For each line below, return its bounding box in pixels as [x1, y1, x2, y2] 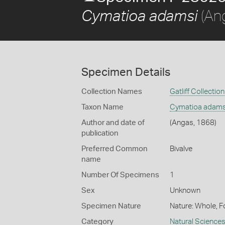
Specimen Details [81, 67, 170, 78]
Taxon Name [81, 103, 124, 111]
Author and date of [81, 119, 145, 127]
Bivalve [169, 145, 192, 153]
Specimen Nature [81, 202, 141, 210]
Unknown [169, 187, 200, 194]
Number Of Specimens [81, 171, 159, 179]
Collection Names [81, 88, 142, 95]
